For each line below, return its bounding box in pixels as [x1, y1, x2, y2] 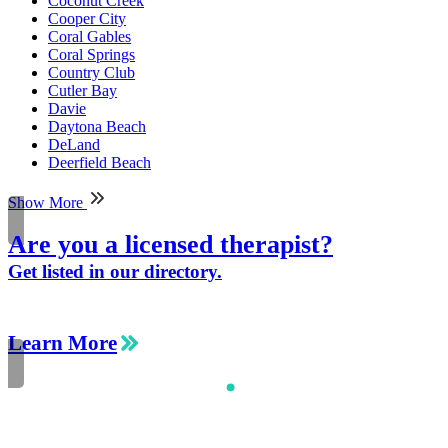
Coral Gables [48, 27, 131, 45]
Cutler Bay [48, 81, 117, 99]
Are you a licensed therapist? [8, 229, 333, 259]
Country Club [48, 63, 135, 81]
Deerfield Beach [48, 153, 151, 171]
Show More [8, 193, 87, 211]
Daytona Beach [48, 117, 146, 135]
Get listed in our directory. [8, 260, 222, 282]
